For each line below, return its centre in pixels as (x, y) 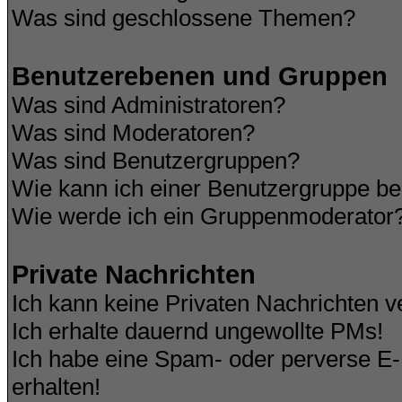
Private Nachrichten (134, 275)
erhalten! (56, 387)
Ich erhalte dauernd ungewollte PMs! (197, 331)
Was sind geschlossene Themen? (184, 18)
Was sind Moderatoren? (133, 133)
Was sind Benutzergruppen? (156, 161)
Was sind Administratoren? (149, 105)
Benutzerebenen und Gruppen (200, 76)
